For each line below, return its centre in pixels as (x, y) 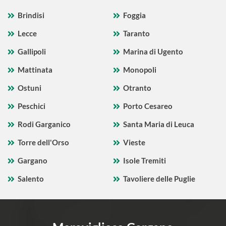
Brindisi (31, 15)
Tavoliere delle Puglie (159, 179)
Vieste (134, 143)
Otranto (137, 88)
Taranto (136, 34)
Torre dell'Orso (43, 143)
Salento (31, 179)
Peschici (32, 106)
